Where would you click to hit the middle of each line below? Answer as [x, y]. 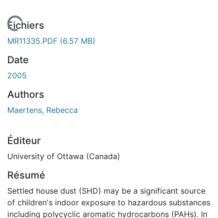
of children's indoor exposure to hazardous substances [109, 202]
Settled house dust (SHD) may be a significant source [106, 191]
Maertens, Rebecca [43, 110]
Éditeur [24, 140]
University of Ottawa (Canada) [64, 156]
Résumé [26, 175]
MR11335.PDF [34, 41]
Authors [26, 94]
